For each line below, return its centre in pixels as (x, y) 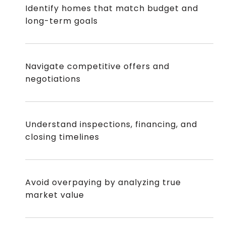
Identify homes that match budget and (111, 8)
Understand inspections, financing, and (111, 124)
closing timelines (62, 137)
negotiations (53, 79)
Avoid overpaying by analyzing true (103, 182)
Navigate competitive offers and (97, 66)
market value (54, 195)
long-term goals (61, 21)
